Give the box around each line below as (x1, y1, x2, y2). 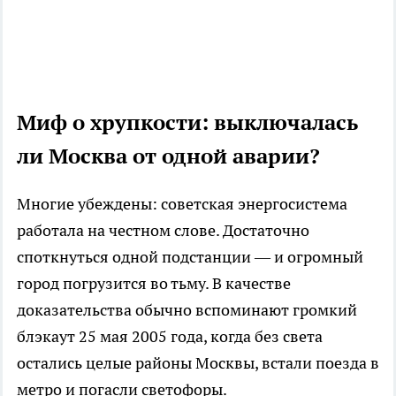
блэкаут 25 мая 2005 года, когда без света (17, 325, 323, 346)
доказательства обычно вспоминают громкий (17, 299, 357, 320)
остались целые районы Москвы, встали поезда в (17, 352, 379, 373)
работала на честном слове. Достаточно (17, 219, 309, 240)
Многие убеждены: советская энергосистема (17, 193, 347, 214)
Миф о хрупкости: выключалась (17, 108, 358, 136)
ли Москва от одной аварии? (17, 141, 320, 170)
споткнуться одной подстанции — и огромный (17, 246, 363, 267)
